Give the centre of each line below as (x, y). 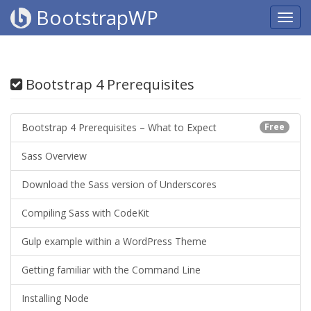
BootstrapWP (95, 17)
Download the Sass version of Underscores (119, 184)
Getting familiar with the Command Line (111, 270)
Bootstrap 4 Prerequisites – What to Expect (119, 127)
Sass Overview (54, 156)
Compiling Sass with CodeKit (85, 213)
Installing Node (55, 298)
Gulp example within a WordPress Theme (114, 241)
